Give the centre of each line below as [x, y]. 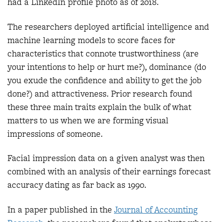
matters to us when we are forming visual [88, 120]
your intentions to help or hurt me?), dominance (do [107, 67]
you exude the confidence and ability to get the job [105, 80]
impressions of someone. [55, 134]
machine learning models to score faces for [91, 40]
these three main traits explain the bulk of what [99, 107]
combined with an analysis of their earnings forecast [109, 172]
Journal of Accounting [156, 209]
